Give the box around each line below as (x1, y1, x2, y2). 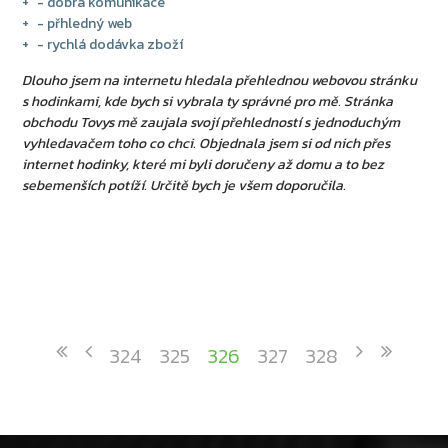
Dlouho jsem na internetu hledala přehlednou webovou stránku (22, 70, 418, 91)
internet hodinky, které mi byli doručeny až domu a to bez (22, 154, 385, 175)
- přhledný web (37, 13, 133, 34)
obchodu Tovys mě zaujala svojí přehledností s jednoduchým (22, 112, 401, 133)
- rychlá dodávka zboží (37, 34, 184, 55)
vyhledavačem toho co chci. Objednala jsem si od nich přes (22, 133, 391, 154)
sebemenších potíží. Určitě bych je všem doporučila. (22, 175, 347, 196)
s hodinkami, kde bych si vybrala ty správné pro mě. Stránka (22, 91, 394, 112)
